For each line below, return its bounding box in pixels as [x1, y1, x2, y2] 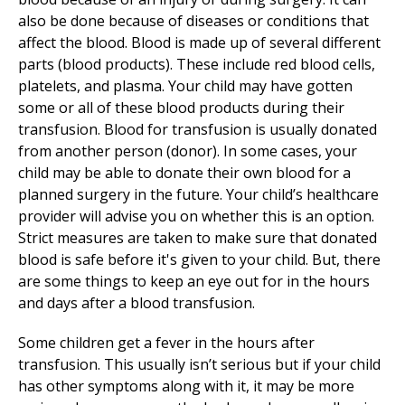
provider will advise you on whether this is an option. [18, 206, 374, 226]
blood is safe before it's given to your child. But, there [18, 250, 381, 269]
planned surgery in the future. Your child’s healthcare [18, 184, 379, 204]
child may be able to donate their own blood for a [18, 163, 351, 183]
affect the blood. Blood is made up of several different [18, 33, 381, 52]
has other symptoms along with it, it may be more [18, 376, 354, 396]
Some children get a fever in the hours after [18, 333, 315, 353]
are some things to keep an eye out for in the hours [18, 271, 370, 291]
